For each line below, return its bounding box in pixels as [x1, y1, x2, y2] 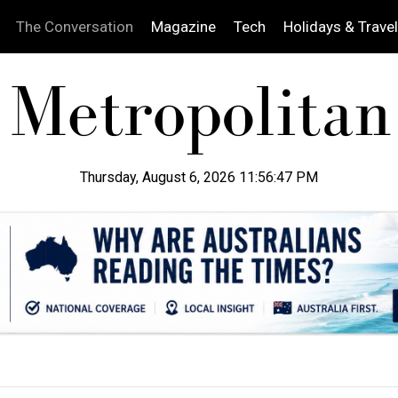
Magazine [150, 18, 216, 36]
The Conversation [15, 18, 133, 36]
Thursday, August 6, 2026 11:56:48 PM [80, 169, 318, 186]
